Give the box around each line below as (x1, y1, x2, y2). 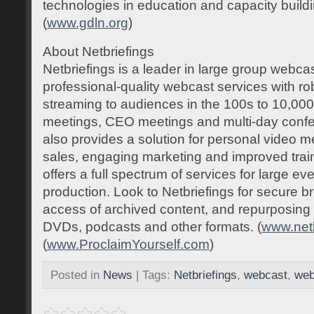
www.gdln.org (47, 15, 128, 31)
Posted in (50, 268, 103, 282)
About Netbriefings (43, 43, 154, 59)
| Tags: (132, 268, 174, 282)
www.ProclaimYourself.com (47, 236, 210, 252)
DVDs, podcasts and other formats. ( (43, 219, 261, 234)
